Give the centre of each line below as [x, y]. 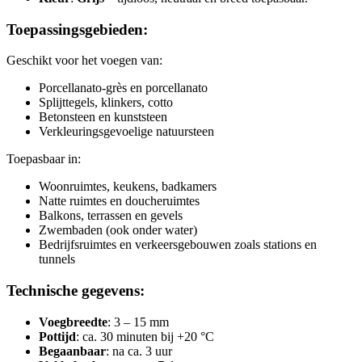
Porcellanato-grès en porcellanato [123, 88]
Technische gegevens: [76, 290]
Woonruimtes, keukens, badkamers [128, 187]
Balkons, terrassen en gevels [111, 216]
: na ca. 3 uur [139, 351]
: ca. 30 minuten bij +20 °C [145, 336]
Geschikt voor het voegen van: [84, 61]
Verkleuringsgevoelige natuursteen [126, 132]
